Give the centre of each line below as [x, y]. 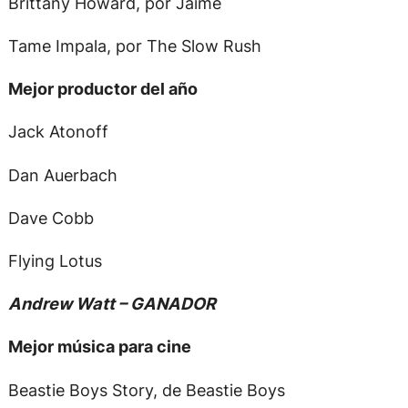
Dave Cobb [51, 217]
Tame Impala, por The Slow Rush [134, 46]
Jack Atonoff [58, 132]
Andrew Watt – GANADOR [112, 304]
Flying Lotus [55, 260]
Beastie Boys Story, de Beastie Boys [146, 389]
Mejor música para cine [99, 347]
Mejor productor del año [102, 89]
